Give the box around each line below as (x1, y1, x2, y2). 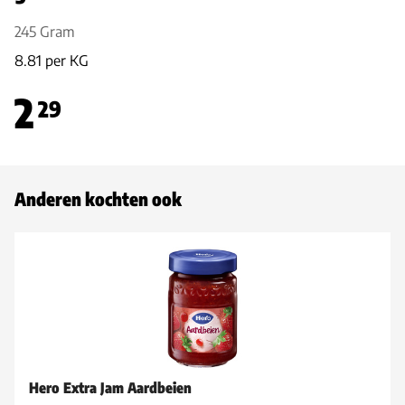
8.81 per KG (14, 52, 89, 70)
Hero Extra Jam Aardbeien (29, 379, 192, 397)
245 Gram (14, 23, 75, 41)
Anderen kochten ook (14, 187, 182, 210)
